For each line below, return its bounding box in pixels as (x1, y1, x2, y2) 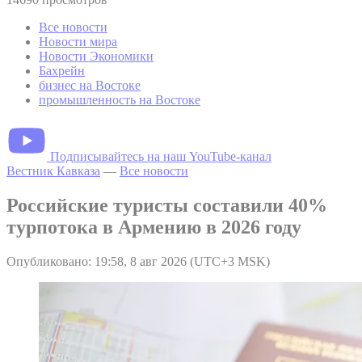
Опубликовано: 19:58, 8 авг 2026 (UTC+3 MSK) (6, 254, 270, 268)
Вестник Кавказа (6, 163, 100, 178)
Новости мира (39, 34, 117, 48)
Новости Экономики (39, 48, 154, 63)
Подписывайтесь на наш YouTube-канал (50, 149, 271, 163)
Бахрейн (39, 63, 85, 78)
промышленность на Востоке (39, 92, 200, 107)
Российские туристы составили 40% (6, 194, 327, 216)
